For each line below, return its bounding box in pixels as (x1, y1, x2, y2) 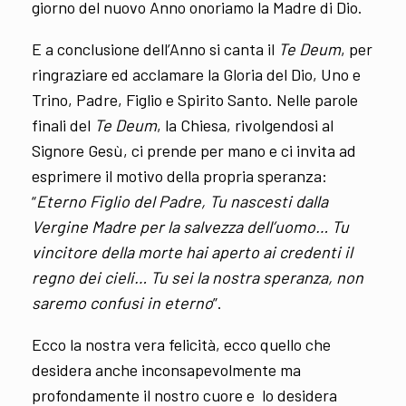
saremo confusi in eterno (32, 292, 213, 313)
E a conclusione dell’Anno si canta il (32, 38, 275, 59)
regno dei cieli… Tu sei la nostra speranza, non (32, 266, 363, 287)
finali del (32, 114, 94, 135)
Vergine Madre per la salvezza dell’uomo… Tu (32, 216, 349, 237)
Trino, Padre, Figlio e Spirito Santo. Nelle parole (32, 89, 358, 110)
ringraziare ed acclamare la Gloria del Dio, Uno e (32, 63, 361, 84)
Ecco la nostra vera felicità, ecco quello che (32, 333, 331, 354)
